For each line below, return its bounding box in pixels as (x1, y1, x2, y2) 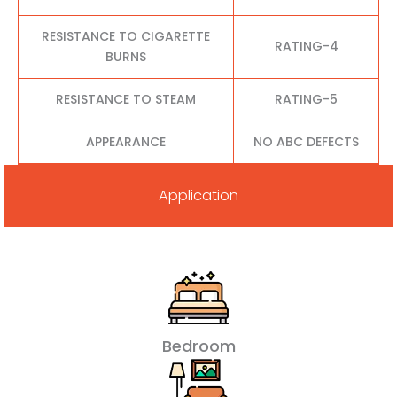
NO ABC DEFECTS (253, 132, 359, 151)
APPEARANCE (86, 132, 166, 151)
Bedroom (161, 334, 236, 357)
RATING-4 (274, 36, 339, 55)
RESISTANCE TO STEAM (56, 90, 196, 108)
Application (159, 185, 238, 206)
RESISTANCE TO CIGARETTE (42, 27, 210, 45)
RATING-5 (275, 90, 338, 108)
